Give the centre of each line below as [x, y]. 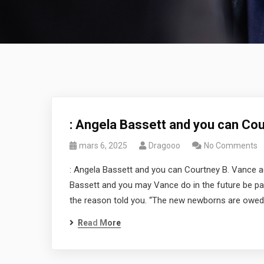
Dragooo [164, 146]
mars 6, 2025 [103, 146]
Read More [99, 223]
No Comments [231, 146]
